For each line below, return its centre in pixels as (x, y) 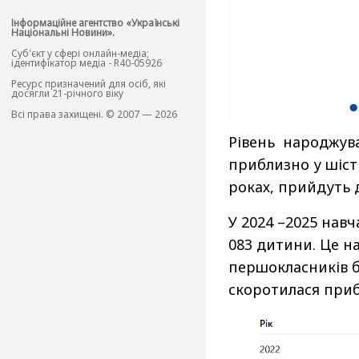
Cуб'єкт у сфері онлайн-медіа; (80, 54)
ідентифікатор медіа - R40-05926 (87, 63)
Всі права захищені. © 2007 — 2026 (94, 115)
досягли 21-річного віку (67, 94)
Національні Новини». (63, 33)
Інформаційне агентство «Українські (95, 23)
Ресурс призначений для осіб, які (89, 84)
